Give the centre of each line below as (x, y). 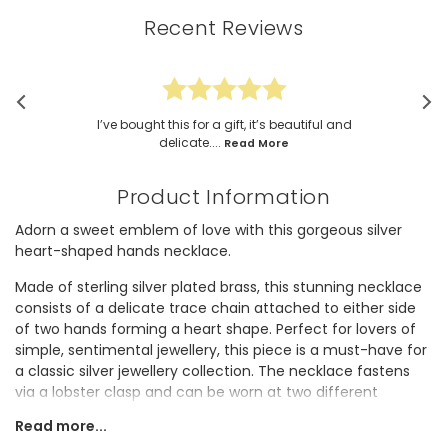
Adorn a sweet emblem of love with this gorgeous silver (208, 230)
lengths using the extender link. (123, 413)
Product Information (224, 197)
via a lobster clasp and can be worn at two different (196, 392)
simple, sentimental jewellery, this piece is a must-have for (221, 350)
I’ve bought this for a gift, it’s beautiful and (224, 125)
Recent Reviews (224, 28)
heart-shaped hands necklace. (123, 251)
